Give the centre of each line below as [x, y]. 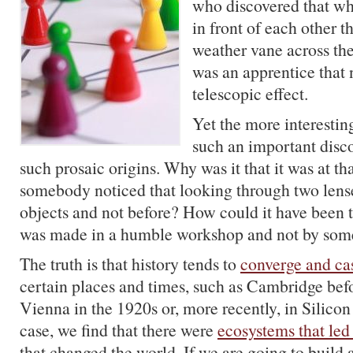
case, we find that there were [119, 330]
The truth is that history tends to [130, 264]
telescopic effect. [250, 93]
